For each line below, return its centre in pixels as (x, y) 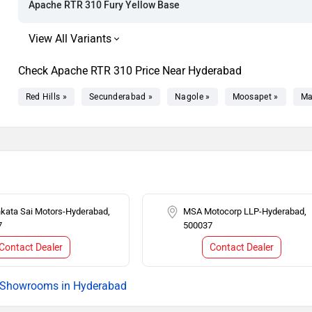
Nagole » (193, 97)
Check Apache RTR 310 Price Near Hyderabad (130, 71)
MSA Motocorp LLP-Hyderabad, (245, 211)
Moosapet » (255, 97)
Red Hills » (46, 97)
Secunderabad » (121, 97)
